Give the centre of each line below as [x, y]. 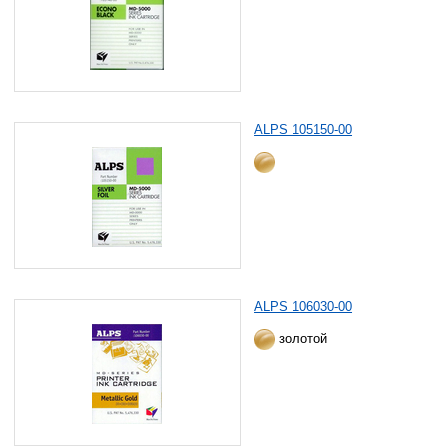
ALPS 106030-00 [303, 306]
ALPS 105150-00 [303, 129]
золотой [301, 338]
